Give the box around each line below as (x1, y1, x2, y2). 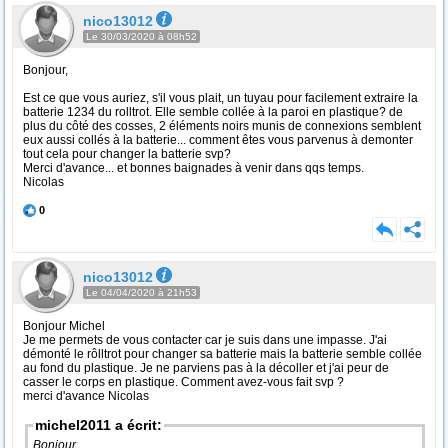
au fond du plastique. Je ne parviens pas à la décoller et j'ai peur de (23, 361, 389, 375)
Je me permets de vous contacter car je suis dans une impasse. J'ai (23, 333, 387, 347)
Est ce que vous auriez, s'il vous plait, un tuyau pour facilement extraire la (23, 91, 418, 105)
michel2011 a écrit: (35, 417, 162, 433)
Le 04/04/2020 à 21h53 (86, 287, 197, 298)
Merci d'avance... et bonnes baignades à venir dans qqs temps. (23, 161, 364, 175)
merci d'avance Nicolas (23, 389, 149, 403)
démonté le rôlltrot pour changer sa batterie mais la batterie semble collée (23, 347, 422, 361)
